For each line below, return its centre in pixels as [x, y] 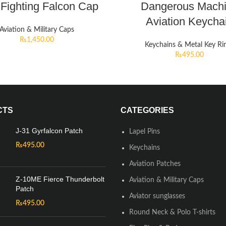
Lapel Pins [145, 132]
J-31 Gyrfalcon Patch [49, 131]
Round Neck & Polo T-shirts [172, 212]
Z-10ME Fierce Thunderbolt [60, 179]
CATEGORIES [147, 110]
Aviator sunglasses [157, 196]
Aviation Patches [155, 164]
